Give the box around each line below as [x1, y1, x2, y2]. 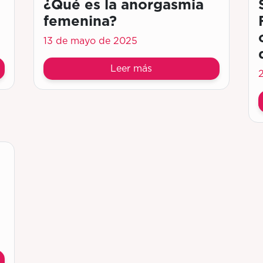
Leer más [110, 64, 153, 73]
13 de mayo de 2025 [43, 36, 137, 46]
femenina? [43, 12, 117, 29]
